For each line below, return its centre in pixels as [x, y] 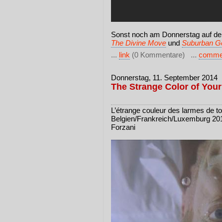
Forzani [123, 127]
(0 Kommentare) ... [164, 55]
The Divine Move [139, 43]
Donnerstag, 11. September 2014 [164, 78]
